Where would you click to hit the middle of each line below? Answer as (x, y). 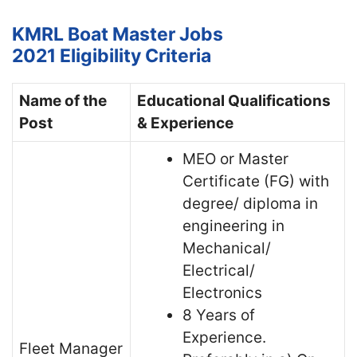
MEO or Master (235, 159)
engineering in (233, 226)
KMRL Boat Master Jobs (118, 34)
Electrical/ (219, 270)
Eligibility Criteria (135, 55)
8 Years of (219, 315)
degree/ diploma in (250, 203)
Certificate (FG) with (256, 181)
